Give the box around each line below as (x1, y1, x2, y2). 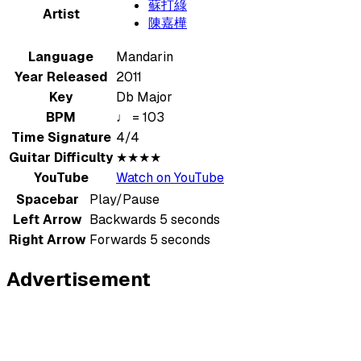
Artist (42, 5, 80, 23)
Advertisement (6, 266, 151, 292)
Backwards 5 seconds (89, 210, 220, 228)
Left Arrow (13, 210, 82, 228)
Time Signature (10, 128, 111, 146)
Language (28, 48, 93, 65)
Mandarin (116, 48, 173, 65)
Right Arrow (9, 230, 86, 248)
